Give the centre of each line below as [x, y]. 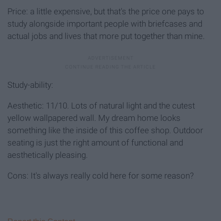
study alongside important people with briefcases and [105, 24]
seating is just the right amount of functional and [95, 143]
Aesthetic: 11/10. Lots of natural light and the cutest [101, 106]
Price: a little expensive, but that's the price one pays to [106, 12]
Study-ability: [30, 85]
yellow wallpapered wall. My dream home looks [94, 118]
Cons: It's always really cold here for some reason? [101, 176]
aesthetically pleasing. [48, 155]
